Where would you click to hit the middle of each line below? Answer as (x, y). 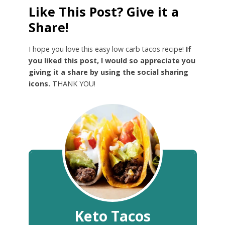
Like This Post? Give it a (103, 11)
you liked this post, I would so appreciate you (112, 61)
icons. (39, 84)
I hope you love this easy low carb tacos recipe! (107, 49)
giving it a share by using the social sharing (108, 72)
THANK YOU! (73, 84)
